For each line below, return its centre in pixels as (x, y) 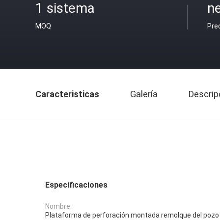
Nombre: (58, 206)
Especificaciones (76, 185)
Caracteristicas (67, 94)
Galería (144, 94)
